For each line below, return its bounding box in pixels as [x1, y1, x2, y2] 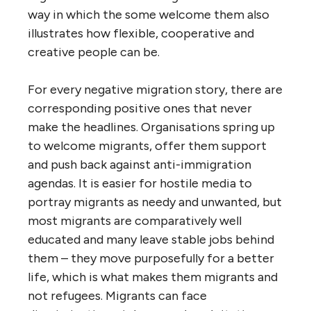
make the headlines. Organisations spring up [28, 119, 275, 135]
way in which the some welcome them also [28, 7, 269, 23]
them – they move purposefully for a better [28, 251, 274, 267]
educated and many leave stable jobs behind [28, 232, 274, 248]
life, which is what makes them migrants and [28, 269, 278, 285]
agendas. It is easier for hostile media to [28, 176, 252, 192]
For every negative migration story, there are [28, 82, 283, 98]
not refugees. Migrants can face [28, 288, 207, 304]
